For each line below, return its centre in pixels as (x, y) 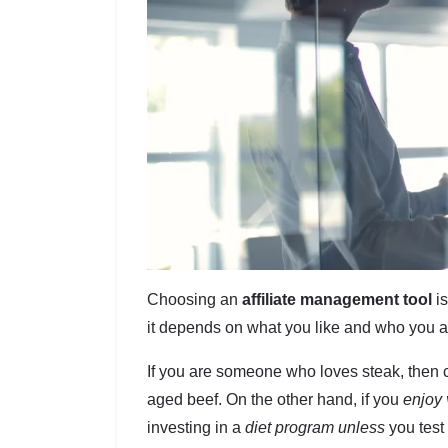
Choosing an (194, 299)
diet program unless (315, 427)
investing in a (196, 427)
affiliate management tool (337, 299)
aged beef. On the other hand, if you (275, 399)
